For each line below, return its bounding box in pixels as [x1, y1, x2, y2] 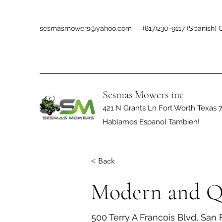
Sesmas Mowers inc [103, 88, 184, 101]
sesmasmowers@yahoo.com [40, 24, 132, 32]
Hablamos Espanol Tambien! [103, 117, 200, 126]
